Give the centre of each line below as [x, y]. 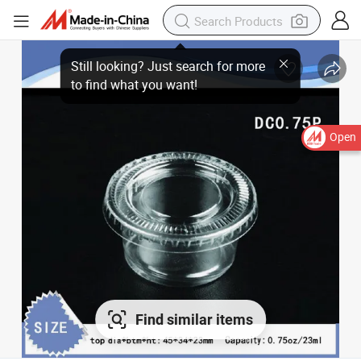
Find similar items [194, 320]
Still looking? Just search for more [172, 62]
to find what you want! [147, 75]
